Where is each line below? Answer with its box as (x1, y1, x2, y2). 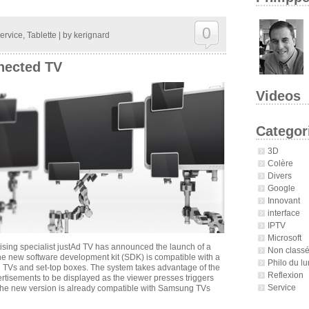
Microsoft (267, 232, 301, 242)
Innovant (267, 195, 300, 205)
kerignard (73, 30, 110, 39)
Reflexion (267, 270, 303, 279)
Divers (267, 170, 292, 180)
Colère (267, 158, 293, 168)
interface (267, 208, 300, 217)
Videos (255, 88, 301, 103)
